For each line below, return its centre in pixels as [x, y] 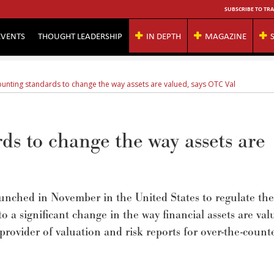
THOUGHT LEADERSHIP [80, 35]
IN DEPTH [164, 35]
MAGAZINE [226, 35]
